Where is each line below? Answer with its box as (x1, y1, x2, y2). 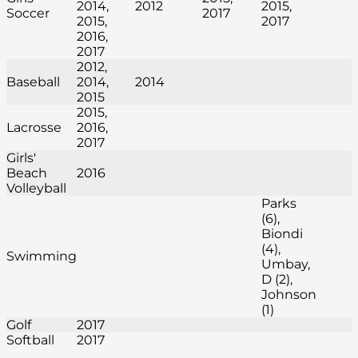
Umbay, (261, 257, 310, 272)
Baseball (6, 74, 60, 90)
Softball (6, 332, 54, 348)
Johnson (261, 287, 316, 303)
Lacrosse (6, 120, 62, 136)
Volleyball (6, 181, 66, 197)
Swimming (6, 249, 77, 265)
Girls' (6, 150, 36, 166)
